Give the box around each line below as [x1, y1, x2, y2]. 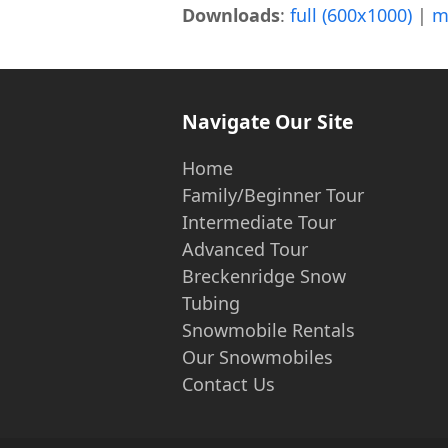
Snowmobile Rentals [182, 318, 355, 343]
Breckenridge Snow [182, 264, 346, 289]
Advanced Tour [182, 237, 308, 262]
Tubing [182, 291, 240, 316]
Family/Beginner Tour [182, 183, 364, 208]
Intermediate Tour [182, 210, 336, 235]
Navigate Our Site [182, 108, 353, 136]
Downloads [182, 3, 280, 28]
